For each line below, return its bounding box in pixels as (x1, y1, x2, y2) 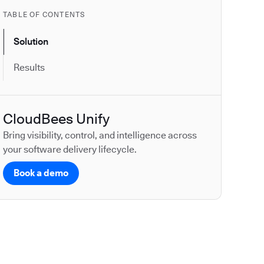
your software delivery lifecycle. (3, 144, 137, 156)
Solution (14, 36, 48, 48)
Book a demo (14, 167, 68, 179)
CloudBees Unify (3, 110, 110, 128)
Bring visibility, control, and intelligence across (3, 130, 197, 141)
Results (14, 62, 45, 74)
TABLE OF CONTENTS (3, 10, 85, 19)
